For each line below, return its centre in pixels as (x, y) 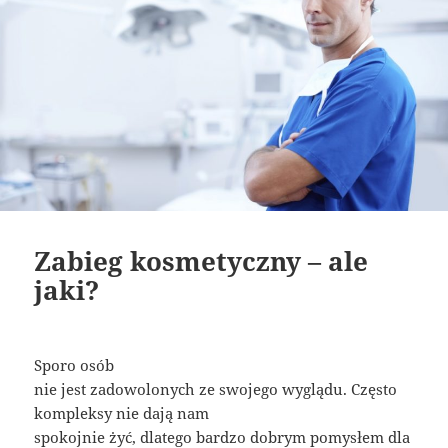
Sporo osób (74, 365)
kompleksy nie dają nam (122, 413)
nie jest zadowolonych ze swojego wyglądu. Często (216, 389)
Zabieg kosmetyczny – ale (201, 261)
